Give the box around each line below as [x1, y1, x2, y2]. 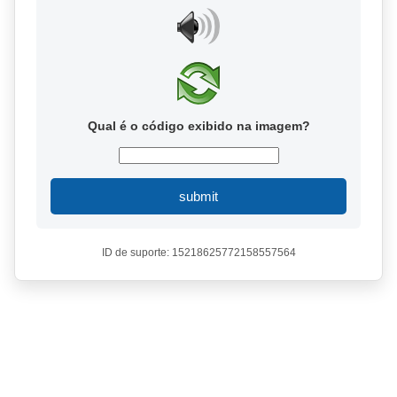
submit [179, 189, 218, 204]
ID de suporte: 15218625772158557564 [101, 246, 296, 259]
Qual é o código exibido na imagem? [87, 119, 310, 133]
